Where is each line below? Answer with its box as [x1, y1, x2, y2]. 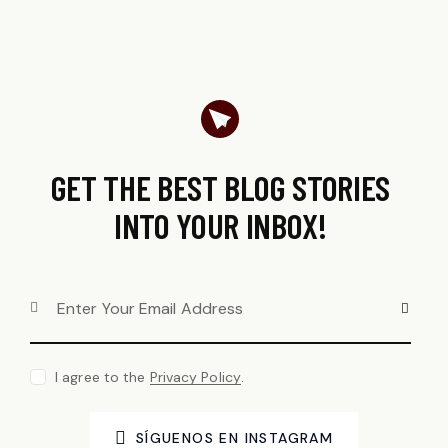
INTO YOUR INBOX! [114, 204, 327, 246]
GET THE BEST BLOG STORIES [50, 166, 390, 208]
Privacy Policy [149, 368, 241, 386]
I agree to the [55, 368, 150, 386]
